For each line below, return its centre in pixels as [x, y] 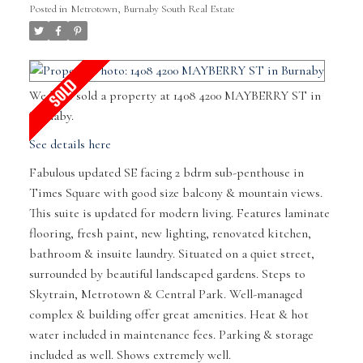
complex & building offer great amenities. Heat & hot [169, 315]
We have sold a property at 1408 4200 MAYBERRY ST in [175, 96]
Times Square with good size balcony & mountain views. [175, 193]
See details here [70, 145]
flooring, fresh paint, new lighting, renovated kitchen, [170, 234]
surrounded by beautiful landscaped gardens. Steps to [167, 274]
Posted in [48, 9]
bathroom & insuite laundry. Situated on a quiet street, [171, 254]
